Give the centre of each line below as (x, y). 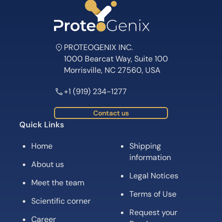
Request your (153, 212)
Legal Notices (154, 176)
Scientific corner (61, 201)
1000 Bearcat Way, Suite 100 (116, 59)
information (150, 157)
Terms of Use (153, 194)
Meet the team (58, 183)
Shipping (145, 146)
